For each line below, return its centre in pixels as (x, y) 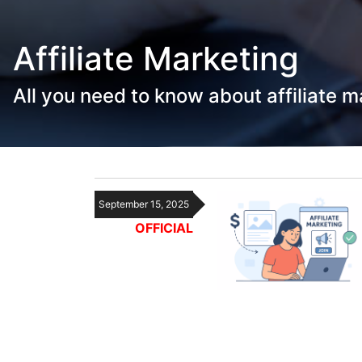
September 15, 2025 (144, 204)
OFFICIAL (164, 228)
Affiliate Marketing (156, 58)
